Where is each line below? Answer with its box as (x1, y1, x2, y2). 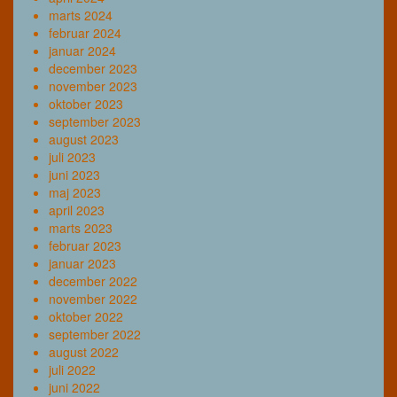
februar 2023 (49, 236, 121, 254)
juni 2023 (49, 165, 100, 183)
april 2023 (49, 200, 105, 219)
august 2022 (49, 342, 119, 361)
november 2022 (49, 289, 137, 307)
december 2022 (49, 271, 137, 290)
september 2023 (49, 112, 141, 130)
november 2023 (49, 76, 137, 95)
